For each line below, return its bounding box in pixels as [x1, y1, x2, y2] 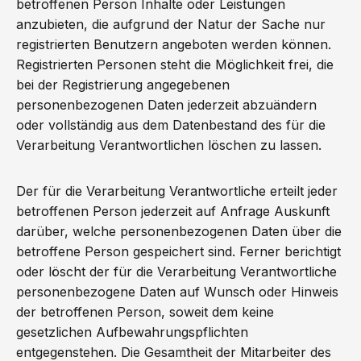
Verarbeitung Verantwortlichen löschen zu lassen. [16, 137, 322, 153]
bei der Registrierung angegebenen [16, 77, 230, 93]
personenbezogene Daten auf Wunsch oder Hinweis [16, 284, 338, 300]
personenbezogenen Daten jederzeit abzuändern [16, 97, 317, 113]
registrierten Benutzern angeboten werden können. [16, 36, 331, 52]
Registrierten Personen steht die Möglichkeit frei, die [16, 56, 334, 73]
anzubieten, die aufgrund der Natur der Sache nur [16, 16, 326, 32]
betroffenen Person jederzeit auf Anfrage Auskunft [16, 203, 330, 219]
